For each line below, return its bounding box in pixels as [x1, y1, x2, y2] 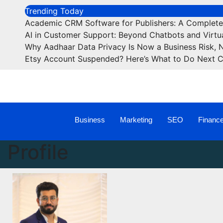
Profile [7, 139, 69, 164]
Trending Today [25, 6, 84, 16]
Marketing [120, 115, 153, 124]
